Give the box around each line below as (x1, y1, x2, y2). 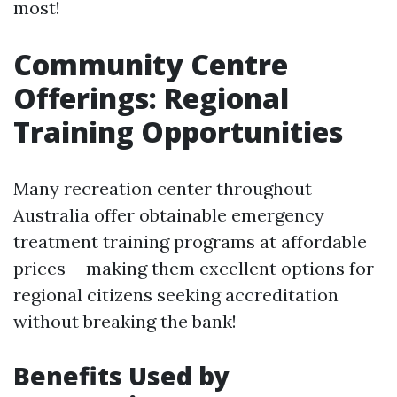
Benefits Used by (13, 359, 230, 393)
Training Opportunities (13, 113, 343, 151)
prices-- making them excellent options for (13, 257, 374, 279)
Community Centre (13, 45, 288, 83)
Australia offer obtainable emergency (13, 204, 324, 226)
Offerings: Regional (13, 79, 289, 117)
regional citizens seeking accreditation (13, 284, 339, 306)
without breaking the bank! (13, 310, 237, 332)
